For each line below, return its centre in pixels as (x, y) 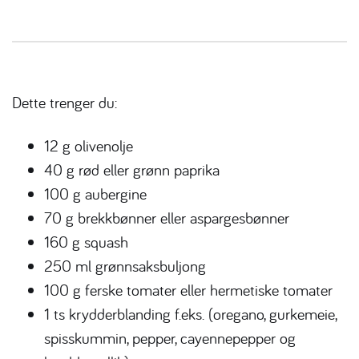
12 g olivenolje (89, 146)
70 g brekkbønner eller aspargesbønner (167, 218)
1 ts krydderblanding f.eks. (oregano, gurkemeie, (190, 314)
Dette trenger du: (65, 103)
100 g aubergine (95, 194)
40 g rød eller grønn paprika (132, 170)
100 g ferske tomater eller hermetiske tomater (188, 290)
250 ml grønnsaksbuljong (125, 266)
